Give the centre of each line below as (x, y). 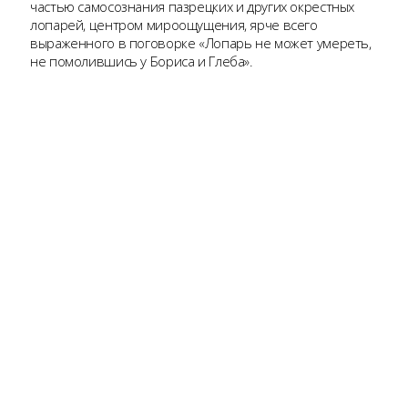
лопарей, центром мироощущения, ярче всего (174, 25)
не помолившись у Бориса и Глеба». (142, 61)
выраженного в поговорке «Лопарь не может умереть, (201, 43)
